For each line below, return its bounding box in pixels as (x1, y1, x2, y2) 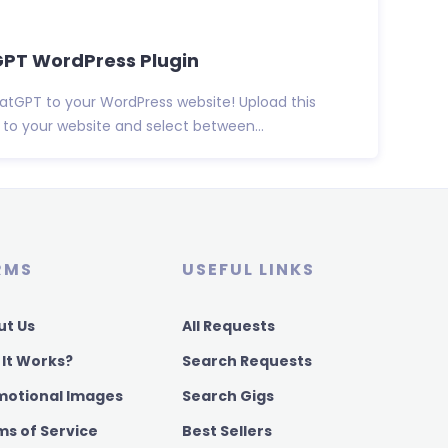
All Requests (181, 316, 275, 337)
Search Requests (181, 351, 312, 372)
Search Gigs (181, 386, 274, 407)
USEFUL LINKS (181, 258, 315, 282)
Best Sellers (181, 421, 272, 442)
